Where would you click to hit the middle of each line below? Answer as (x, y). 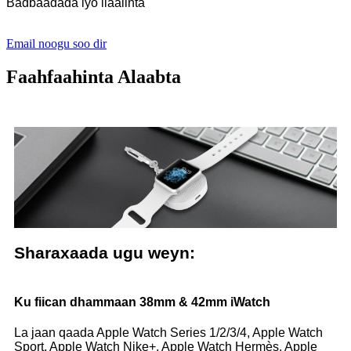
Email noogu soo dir (56, 44)
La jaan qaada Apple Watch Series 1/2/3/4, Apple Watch (168, 333)
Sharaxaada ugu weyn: (105, 252)
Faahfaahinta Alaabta (94, 77)
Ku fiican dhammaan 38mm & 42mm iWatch (142, 302)
